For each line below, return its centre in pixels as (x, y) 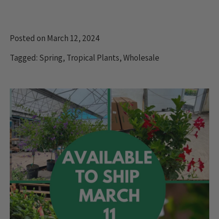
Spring (51, 57)
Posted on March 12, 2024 (55, 38)
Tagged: (24, 57)
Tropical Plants (93, 57)
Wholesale (141, 57)
